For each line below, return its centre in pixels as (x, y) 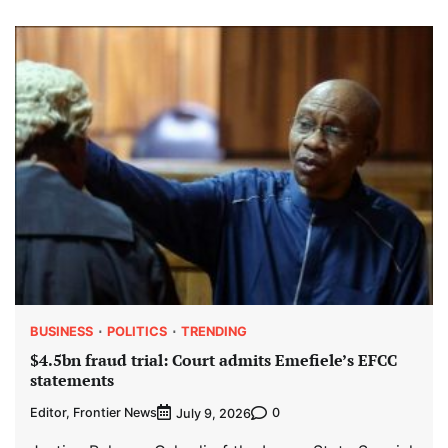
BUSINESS (61, 331)
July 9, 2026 (213, 413)
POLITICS (137, 331)
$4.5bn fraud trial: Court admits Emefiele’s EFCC (213, 360)
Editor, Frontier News (93, 413)
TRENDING (214, 331)
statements (72, 380)
